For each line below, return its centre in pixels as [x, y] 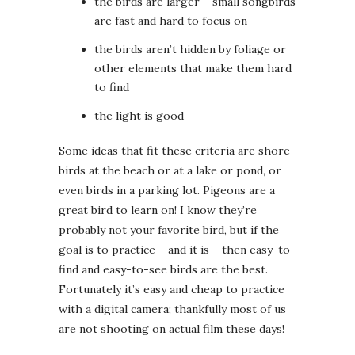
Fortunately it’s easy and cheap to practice [172, 290]
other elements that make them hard [193, 69]
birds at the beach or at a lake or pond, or [170, 171]
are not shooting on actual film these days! [172, 329]
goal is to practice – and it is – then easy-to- [177, 250]
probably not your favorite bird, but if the [169, 230]
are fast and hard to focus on [171, 21]
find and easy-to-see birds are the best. [163, 270]
